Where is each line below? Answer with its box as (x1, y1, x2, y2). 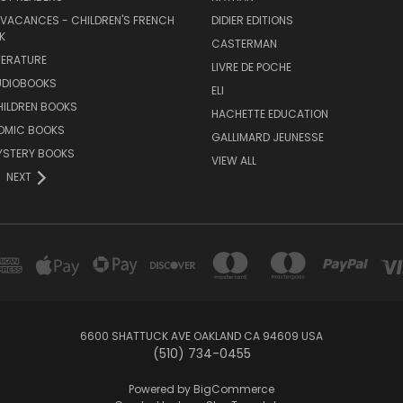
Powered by (129, 381, 193, 398)
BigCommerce (193, 381, 274, 398)
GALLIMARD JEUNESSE (210, 130, 324, 146)
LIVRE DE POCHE (210, 59, 291, 76)
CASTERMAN (210, 36, 277, 52)
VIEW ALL (210, 153, 256, 169)
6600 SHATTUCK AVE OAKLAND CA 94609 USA (80, 328, 323, 345)
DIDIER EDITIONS (210, 13, 293, 29)
